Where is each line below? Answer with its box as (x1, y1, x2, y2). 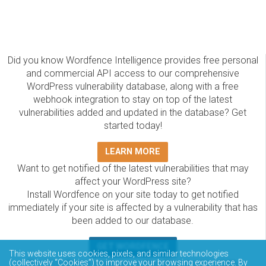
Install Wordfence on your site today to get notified (27, 189, 239, 201)
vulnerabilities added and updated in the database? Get (19, 107, 246, 119)
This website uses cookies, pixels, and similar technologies (9, 249, 229, 258)
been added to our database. (72, 215, 194, 227)
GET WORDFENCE (96, 242, 169, 252)
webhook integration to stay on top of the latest (33, 94, 232, 106)
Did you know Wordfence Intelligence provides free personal (7, 55, 258, 66)
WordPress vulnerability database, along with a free (27, 81, 239, 93)
